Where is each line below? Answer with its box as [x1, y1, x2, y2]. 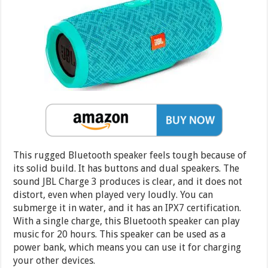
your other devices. [13, 254, 96, 266]
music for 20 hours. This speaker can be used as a [13, 228, 226, 240]
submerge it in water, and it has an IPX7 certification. [13, 202, 242, 214]
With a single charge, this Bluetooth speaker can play [13, 215, 240, 227]
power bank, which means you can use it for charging [13, 241, 242, 253]
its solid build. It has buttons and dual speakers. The [13, 162, 240, 174]
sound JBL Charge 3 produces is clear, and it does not [13, 175, 243, 187]
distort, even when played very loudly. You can [13, 188, 214, 200]
